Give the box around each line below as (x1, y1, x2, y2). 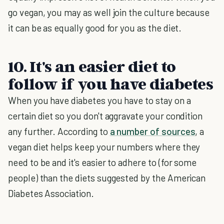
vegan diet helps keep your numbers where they (8, 141, 200, 152)
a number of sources (109, 125, 195, 137)
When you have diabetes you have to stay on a (8, 94, 191, 106)
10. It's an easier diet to (8, 56, 176, 75)
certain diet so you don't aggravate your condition (8, 110, 203, 121)
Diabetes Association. (8, 187, 94, 199)
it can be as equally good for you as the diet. (8, 22, 182, 33)
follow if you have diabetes (8, 74, 213, 93)
